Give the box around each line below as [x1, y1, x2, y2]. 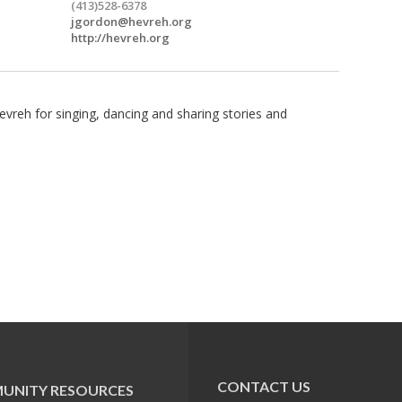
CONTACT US [217, 378, 310, 395]
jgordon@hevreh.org [71, 13, 192, 30]
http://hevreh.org [71, 29, 170, 46]
